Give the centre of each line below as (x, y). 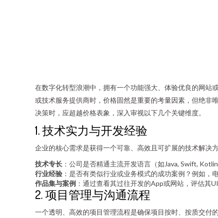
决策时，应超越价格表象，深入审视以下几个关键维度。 (120, 113)
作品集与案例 (55, 183)
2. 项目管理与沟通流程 (93, 194)
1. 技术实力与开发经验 (91, 130)
